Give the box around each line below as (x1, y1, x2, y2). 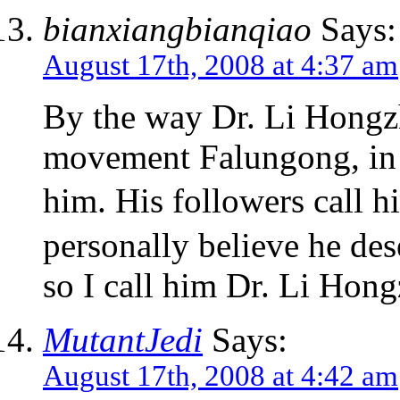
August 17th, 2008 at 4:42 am (43, 360, 398, 393)
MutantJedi (43, 321, 203, 360)
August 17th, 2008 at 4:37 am (43, 49, 398, 82)
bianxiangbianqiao (43, 10, 312, 49)
